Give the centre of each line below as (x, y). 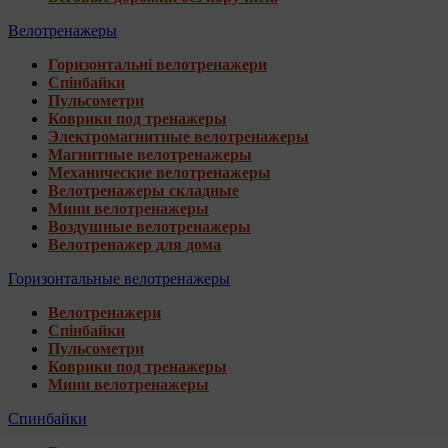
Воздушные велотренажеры (149, 226)
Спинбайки (47, 418)
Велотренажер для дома (134, 244)
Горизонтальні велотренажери (157, 64)
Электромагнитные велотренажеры (178, 136)
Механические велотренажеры (159, 172)
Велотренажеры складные (143, 190)
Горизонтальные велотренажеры (119, 278)
